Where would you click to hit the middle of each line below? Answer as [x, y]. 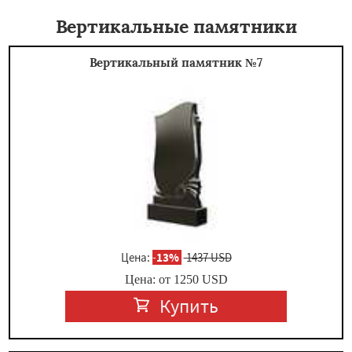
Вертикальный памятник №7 [176, 62]
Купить [189, 306]
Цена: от [149, 279]
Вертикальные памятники [176, 26]
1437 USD [207, 257]
